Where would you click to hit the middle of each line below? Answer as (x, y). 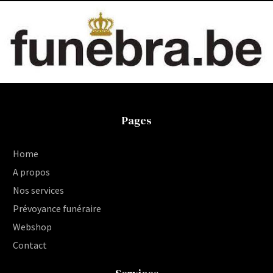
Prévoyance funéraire (57, 209)
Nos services (38, 190)
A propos (31, 172)
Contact (30, 245)
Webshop (32, 227)
